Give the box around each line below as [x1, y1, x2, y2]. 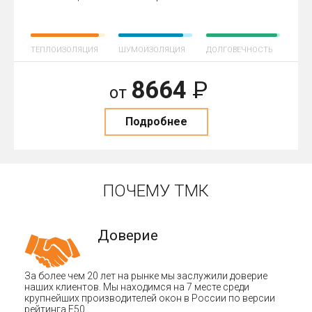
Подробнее [125, 114, 187, 128]
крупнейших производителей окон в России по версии [24, 292, 275, 304]
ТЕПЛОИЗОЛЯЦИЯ [31, 45, 98, 54]
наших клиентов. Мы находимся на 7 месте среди [24, 281, 249, 292]
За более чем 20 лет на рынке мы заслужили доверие [24, 270, 267, 281]
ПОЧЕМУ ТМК [103, 180, 209, 201]
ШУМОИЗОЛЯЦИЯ [118, 45, 185, 54]
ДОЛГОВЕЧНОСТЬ [205, 45, 272, 54]
